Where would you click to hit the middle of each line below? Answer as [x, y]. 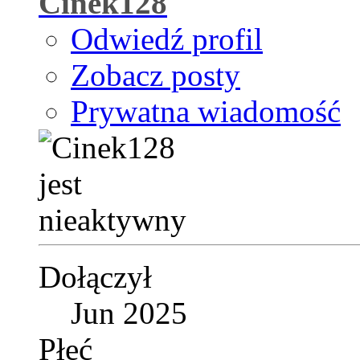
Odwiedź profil [167, 39]
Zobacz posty [155, 76]
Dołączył [95, 277]
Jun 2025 [129, 313]
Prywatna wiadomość [206, 112]
